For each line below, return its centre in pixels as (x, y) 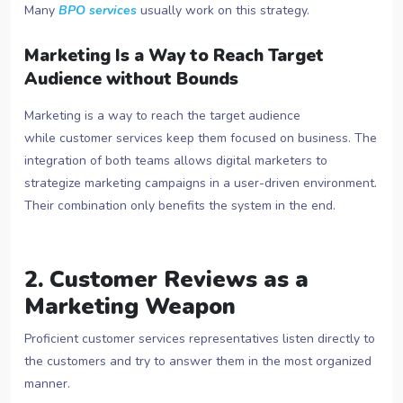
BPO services (98, 11)
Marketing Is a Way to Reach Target (174, 56)
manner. (47, 384)
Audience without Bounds (134, 80)
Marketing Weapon (130, 307)
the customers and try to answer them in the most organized (198, 362)
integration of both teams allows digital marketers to (176, 161)
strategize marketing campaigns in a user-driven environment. (201, 184)
